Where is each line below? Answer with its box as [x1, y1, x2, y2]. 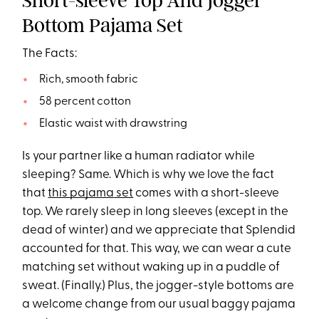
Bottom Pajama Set [22, 13, 184, 37]
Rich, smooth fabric [38, 73, 138, 85]
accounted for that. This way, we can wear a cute [22, 242, 292, 255]
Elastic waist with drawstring [38, 117, 187, 130]
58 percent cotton [38, 95, 131, 108]
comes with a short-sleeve [133, 187, 280, 199]
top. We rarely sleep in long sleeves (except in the [22, 205, 289, 218]
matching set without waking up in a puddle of [22, 261, 281, 273]
